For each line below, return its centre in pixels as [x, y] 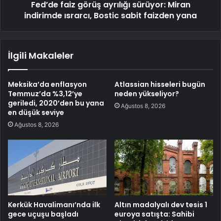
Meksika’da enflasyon [47, 85]
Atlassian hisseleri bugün [160, 85]
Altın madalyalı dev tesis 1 [161, 205]
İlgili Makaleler [41, 56]
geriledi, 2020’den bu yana [56, 103]
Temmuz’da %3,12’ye [45, 94]
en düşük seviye [36, 113]
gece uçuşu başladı [43, 214]
